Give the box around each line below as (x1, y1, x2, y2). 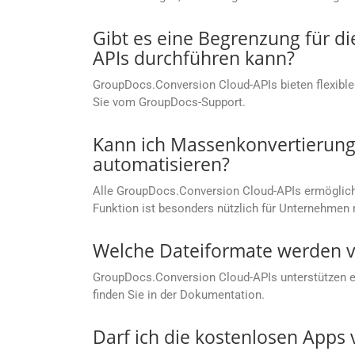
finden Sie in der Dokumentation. (93, 288, 265, 303)
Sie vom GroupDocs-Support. (93, 95, 246, 110)
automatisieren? (93, 151, 230, 177)
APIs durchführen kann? (93, 45, 295, 71)
